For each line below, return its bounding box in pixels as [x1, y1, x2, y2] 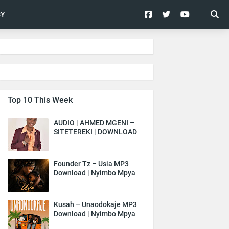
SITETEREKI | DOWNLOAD [54, 128, 137, 136]
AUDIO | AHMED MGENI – [54, 119, 134, 127]
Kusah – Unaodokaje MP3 [54, 200, 137, 209]
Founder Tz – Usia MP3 [54, 159, 129, 168]
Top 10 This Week [8, 95, 73, 105]
